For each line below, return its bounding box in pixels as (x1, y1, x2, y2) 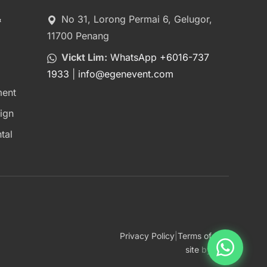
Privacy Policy (120, 230, 175, 241)
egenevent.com (104, 68, 173, 80)
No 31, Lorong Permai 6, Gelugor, (61, 13, 212, 25)
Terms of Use (178, 230, 229, 241)
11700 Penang (46, 30, 109, 42)
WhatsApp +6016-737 (110, 51, 209, 63)
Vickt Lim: (61, 51, 107, 63)
